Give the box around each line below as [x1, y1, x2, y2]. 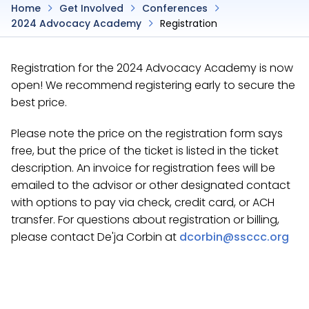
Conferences [142, 1, 208, 15]
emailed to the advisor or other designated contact [11, 177, 290, 193]
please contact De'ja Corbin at [11, 229, 179, 245]
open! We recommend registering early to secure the [11, 77, 295, 93]
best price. [11, 94, 70, 110]
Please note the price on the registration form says [11, 126, 283, 141]
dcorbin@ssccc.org [179, 229, 289, 245]
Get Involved [59, 1, 123, 15]
